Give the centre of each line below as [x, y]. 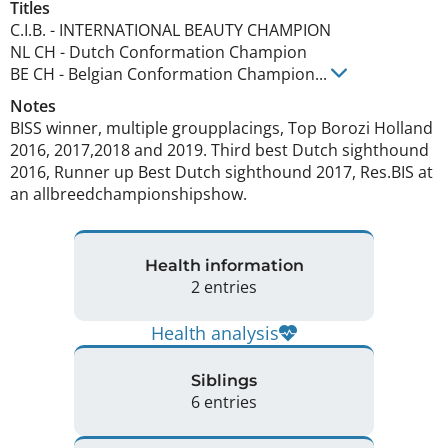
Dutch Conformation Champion [188, 51]
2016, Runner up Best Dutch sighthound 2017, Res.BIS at [221, 171]
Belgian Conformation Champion [191, 73]
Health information [224, 266]
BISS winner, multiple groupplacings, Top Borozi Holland [221, 127]
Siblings [224, 381]
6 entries [224, 402]
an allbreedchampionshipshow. [130, 193]
